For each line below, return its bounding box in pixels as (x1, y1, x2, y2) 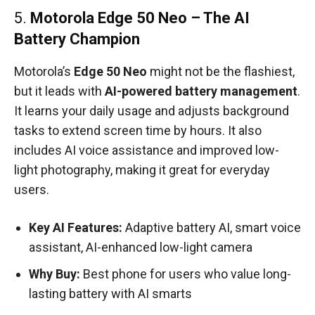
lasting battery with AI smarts (29, 286, 192, 302)
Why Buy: (29, 266, 80, 282)
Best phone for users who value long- (80, 266, 291, 282)
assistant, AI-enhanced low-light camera (29, 240, 252, 255)
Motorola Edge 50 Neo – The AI (30, 9, 250, 27)
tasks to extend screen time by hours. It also (14, 123, 262, 139)
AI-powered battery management (105, 84, 297, 99)
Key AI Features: (29, 220, 122, 236)
